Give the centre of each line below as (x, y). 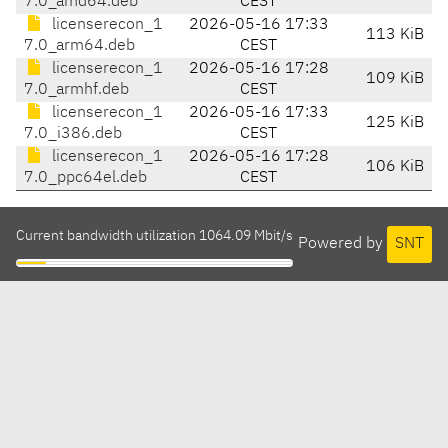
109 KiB (395, 79)
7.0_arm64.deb (79, 46)
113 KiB (395, 35)
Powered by (342, 243)
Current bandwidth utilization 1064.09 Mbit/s (154, 236)
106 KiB (395, 167)
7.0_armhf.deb (76, 90)
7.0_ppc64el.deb (85, 178)
